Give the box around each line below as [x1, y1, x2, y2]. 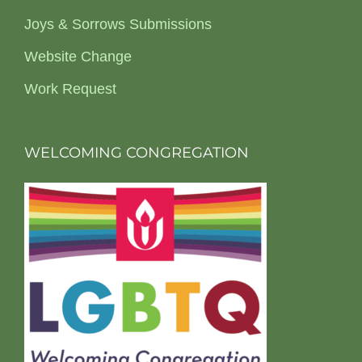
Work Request [24, 80, 116, 97]
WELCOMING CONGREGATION [24, 143, 249, 162]
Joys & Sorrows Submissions [24, 15, 212, 32]
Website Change [24, 48, 132, 65]
